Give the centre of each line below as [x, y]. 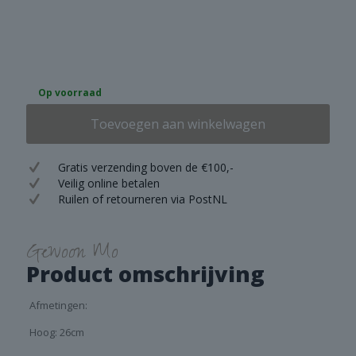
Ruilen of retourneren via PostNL [143, 199]
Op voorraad [70, 92]
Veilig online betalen [109, 184]
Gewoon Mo [72, 254]
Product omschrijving [145, 273]
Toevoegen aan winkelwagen [178, 124]
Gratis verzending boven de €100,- [146, 168]
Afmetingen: [58, 305]
